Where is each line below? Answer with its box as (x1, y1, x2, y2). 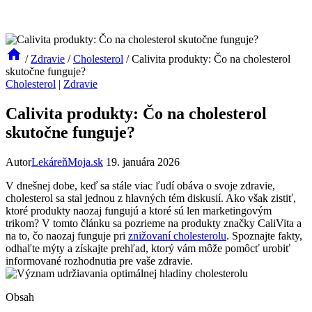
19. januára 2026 (106, 155, 180, 168)
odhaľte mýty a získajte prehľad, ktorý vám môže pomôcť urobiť (6, 242, 290, 254)
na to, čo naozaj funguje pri (6, 229, 128, 242)
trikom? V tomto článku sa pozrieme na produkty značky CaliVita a (6, 217, 302, 229)
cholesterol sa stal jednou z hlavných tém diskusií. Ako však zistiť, (6, 192, 296, 204)
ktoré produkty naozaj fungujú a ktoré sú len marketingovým (6, 204, 272, 217)
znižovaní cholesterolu (128, 229, 226, 242)
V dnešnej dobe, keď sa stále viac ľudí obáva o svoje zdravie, (6, 179, 275, 192)
